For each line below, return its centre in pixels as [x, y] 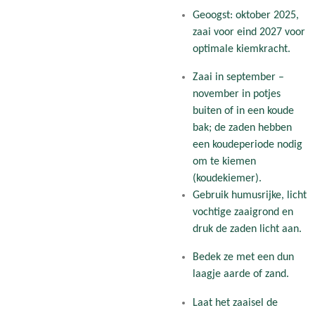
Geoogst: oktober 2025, [245, 15]
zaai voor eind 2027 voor [249, 32]
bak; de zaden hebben [242, 128]
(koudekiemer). [227, 178]
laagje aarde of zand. [240, 275]
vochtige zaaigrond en [243, 212]
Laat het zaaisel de [235, 303]
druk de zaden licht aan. [247, 229]
